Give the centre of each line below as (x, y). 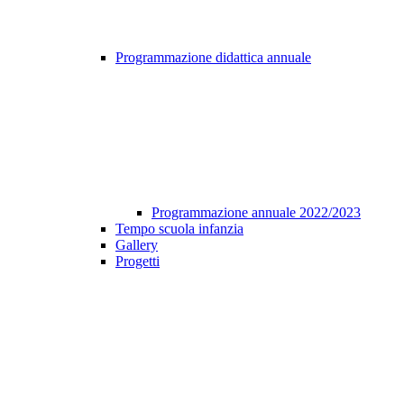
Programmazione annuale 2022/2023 (256, 213)
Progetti (138, 262)
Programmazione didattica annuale (213, 58)
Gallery (137, 245)
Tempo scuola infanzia (179, 229)
